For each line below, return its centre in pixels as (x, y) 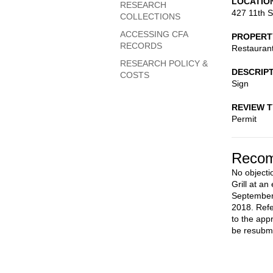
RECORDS (141, 46)
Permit (244, 119)
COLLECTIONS (150, 16)
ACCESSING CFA (154, 34)
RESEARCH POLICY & (164, 63)
